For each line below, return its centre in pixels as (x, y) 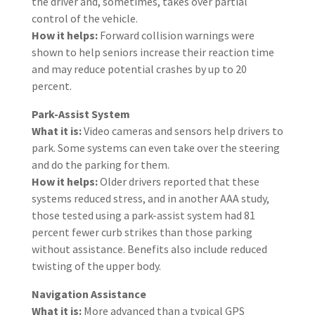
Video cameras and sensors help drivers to (182, 131)
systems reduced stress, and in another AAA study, (150, 198)
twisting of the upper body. (96, 266)
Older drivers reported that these (179, 181)
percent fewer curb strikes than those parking (142, 232)
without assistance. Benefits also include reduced (149, 249)
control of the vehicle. (84, 18)
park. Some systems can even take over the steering (155, 148)
